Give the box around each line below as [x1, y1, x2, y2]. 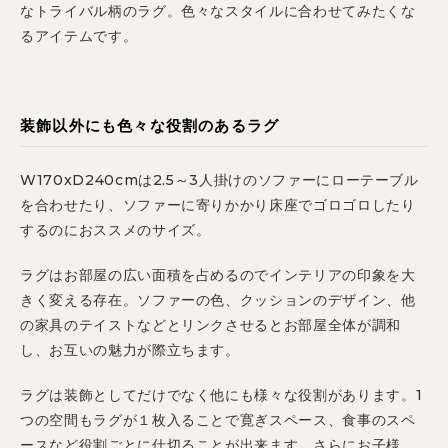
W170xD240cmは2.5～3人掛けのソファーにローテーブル [20, 171, 419, 190]
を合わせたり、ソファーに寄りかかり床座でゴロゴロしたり [20, 196, 416, 215]
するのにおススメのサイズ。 [20, 221, 211, 240]
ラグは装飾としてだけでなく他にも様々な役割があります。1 [20, 386, 423, 405]
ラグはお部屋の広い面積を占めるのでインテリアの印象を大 [20, 266, 416, 285]
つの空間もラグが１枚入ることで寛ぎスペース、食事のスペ [20, 411, 416, 430]
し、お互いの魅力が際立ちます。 [20, 341, 240, 360]
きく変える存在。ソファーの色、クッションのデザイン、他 [20, 291, 416, 310]
